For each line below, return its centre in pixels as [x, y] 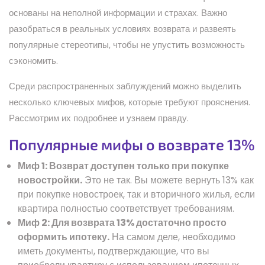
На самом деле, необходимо [172, 237]
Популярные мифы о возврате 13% [132, 144]
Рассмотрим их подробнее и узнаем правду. [99, 118]
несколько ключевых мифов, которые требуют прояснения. [130, 102]
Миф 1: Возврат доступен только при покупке [123, 166]
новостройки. [50, 180]
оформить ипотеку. [64, 237]
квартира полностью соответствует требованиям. [126, 208]
